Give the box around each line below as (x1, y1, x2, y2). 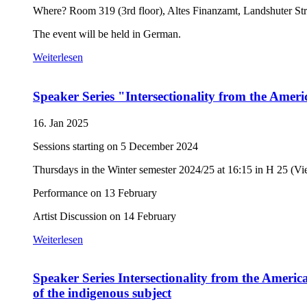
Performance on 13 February (33, 186, 157, 199)
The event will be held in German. (33, 28, 181, 40)
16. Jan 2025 (33, 116, 88, 129)
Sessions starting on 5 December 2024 (33, 140, 198, 152)
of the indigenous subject (33, 286, 171, 301)
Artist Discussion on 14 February (33, 210, 176, 222)
